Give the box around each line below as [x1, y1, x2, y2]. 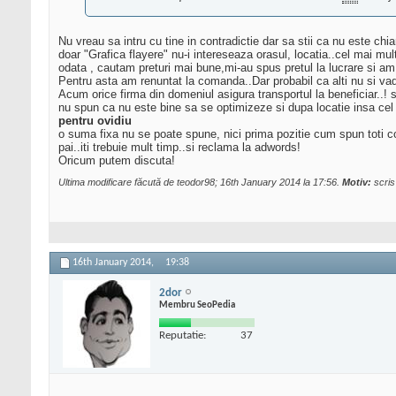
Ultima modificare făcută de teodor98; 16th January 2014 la [58, 177, 313, 188]
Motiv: [342, 177, 371, 188]
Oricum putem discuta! [58, 154, 175, 168]
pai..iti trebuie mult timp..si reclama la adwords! [58, 141, 301, 155]
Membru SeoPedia [159, 300, 235, 310]
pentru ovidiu [58, 114, 132, 128]
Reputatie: [159, 329, 206, 341]
